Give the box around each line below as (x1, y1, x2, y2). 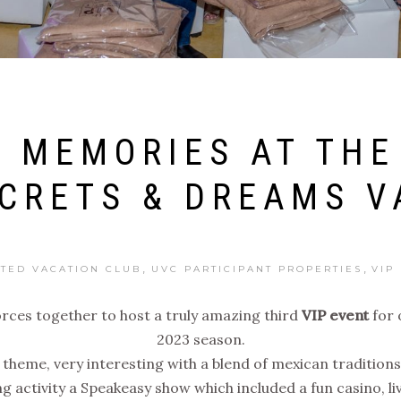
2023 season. (156, 329, 245, 348)
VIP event (301, 305, 369, 324)
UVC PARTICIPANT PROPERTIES (150, 262, 363, 275)
